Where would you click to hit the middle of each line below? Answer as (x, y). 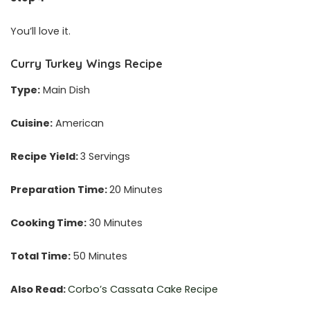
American (78, 123)
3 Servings (105, 156)
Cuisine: (31, 123)
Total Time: (42, 256)
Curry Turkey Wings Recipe (86, 64)
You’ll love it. (40, 31)
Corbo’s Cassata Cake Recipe (143, 289)
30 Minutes (115, 222)
